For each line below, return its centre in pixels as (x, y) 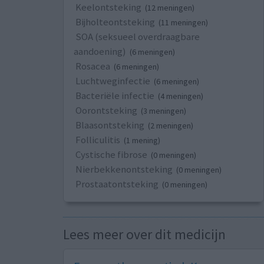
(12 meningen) (169, 8)
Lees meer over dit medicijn (144, 235)
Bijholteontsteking (115, 22)
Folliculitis (98, 140)
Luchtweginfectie (113, 81)
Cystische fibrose (111, 155)
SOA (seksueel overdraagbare (137, 37)
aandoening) (100, 52)
